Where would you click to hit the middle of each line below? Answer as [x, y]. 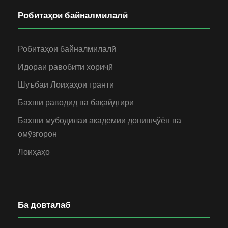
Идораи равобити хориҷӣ [65, 67]
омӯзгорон [37, 134]
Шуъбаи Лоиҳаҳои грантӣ [66, 84]
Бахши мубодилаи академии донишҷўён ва [99, 120]
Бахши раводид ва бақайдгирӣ [76, 102]
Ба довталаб [44, 204]
